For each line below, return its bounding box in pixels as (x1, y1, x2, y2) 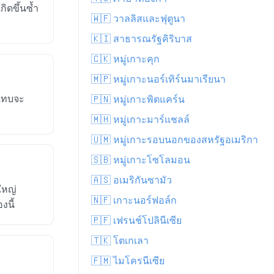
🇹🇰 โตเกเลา (91, 234, 149, 247)
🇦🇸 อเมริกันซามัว (91, 174, 172, 187)
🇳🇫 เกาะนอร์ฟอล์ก (91, 194, 177, 207)
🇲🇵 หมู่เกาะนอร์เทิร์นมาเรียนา (91, 73, 226, 86)
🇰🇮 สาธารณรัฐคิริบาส (91, 32, 192, 45)
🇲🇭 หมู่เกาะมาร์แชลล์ (91, 113, 190, 126)
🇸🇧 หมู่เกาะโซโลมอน (91, 154, 190, 166)
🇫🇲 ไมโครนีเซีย (91, 254, 165, 267)
